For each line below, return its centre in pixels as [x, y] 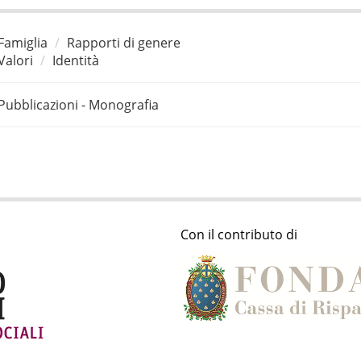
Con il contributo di [239, 235]
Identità [75, 60]
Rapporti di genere [123, 42]
